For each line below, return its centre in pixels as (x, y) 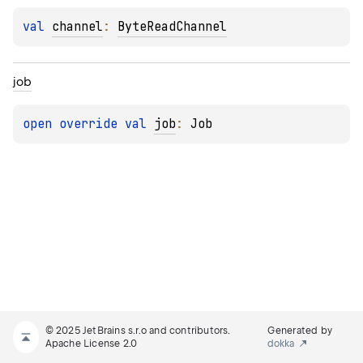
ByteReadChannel (172, 26)
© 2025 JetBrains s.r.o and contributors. (138, 331)
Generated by (299, 331)
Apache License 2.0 (91, 344)
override (92, 124)
